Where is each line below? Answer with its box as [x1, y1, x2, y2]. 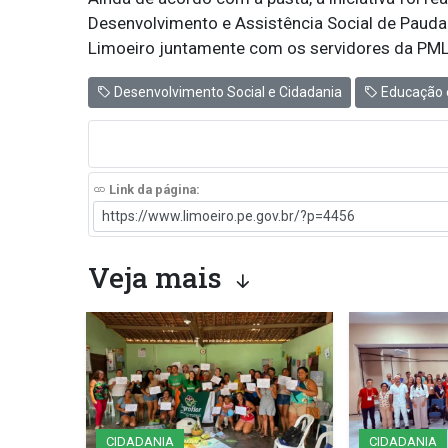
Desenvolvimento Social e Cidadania [110, 83, 342, 100]
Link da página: [105, 181, 200, 197]
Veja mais [87, 258, 229, 296]
